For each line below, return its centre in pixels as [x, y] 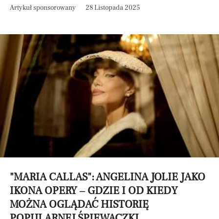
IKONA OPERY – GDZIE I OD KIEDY [94, 191]
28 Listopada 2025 [113, 8]
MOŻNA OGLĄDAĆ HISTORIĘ [79, 204]
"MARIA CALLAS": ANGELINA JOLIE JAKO [108, 177]
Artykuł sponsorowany [43, 8]
